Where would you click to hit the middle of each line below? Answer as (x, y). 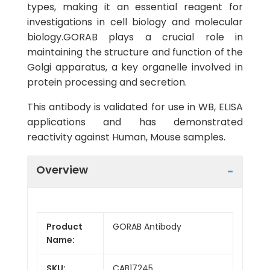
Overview (62, 169)
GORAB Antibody (147, 226)
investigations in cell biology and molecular (135, 22)
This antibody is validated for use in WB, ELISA (135, 107)
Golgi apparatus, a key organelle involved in (135, 67)
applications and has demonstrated (135, 122)
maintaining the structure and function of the (135, 52)
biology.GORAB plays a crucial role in (135, 37)
